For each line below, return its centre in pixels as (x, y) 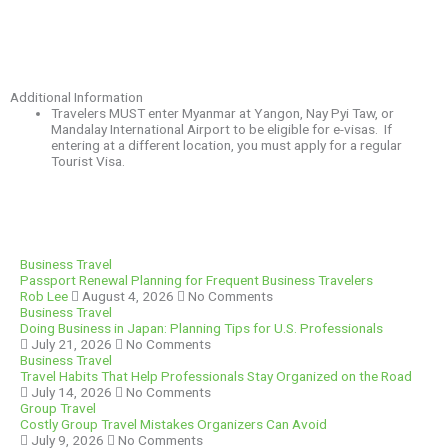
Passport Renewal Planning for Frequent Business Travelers (196, 280)
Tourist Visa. (88, 160)
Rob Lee (44, 296)
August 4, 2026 (128, 296)
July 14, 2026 (71, 392)
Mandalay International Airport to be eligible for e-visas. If (222, 128)
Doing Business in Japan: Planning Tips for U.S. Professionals (201, 328)
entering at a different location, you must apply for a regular (227, 144)
